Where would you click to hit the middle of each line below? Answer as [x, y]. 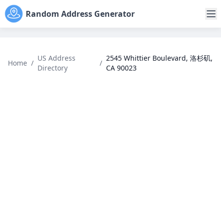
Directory [53, 68]
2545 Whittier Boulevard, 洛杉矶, [159, 58]
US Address [56, 58]
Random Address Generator [80, 14]
